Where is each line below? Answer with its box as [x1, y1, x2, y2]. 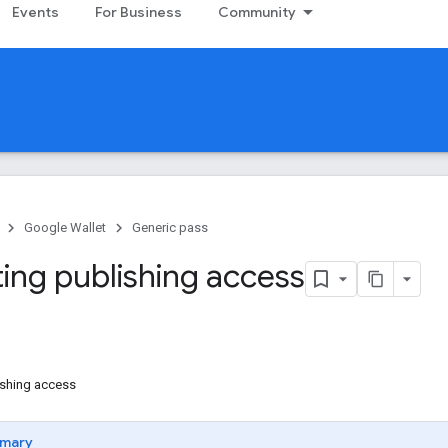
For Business [95, 3, 182, 21]
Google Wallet [24, 220, 106, 235]
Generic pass [132, 220, 208, 235]
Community [218, 3, 296, 21]
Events [12, 3, 59, 21]
